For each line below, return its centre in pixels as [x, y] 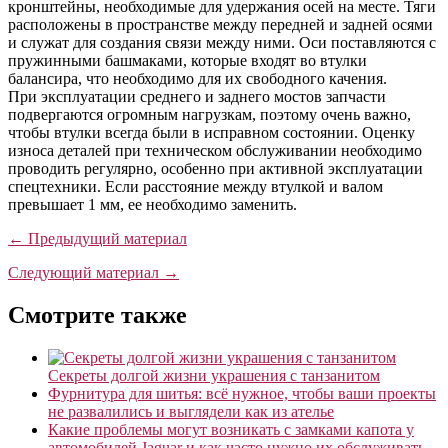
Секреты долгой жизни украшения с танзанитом [214, 375]
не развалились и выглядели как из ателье [191, 411]
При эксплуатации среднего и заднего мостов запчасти [197, 96]
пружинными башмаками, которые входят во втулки [187, 60]
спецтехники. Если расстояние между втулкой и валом [195, 186]
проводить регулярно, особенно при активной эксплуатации [215, 168]
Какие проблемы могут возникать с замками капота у [231, 429]
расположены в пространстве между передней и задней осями [220, 24]
